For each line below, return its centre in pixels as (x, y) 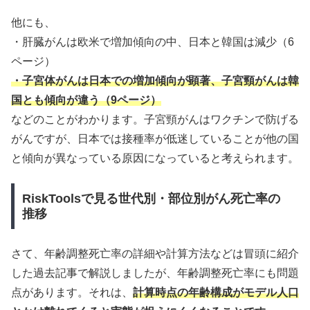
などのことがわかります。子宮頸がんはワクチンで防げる (155, 119)
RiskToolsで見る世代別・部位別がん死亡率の (151, 198)
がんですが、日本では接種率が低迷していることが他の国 (155, 138)
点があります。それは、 (72, 293)
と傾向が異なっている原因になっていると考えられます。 (155, 158)
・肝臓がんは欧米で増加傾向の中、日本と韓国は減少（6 (153, 42)
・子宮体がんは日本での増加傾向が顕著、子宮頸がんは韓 (155, 80)
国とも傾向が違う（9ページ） (86, 100)
